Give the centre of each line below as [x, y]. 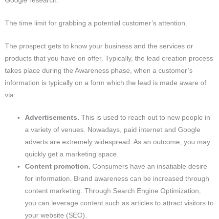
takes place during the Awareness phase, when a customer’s [99, 70]
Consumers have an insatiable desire [150, 167]
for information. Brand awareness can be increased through [117, 179]
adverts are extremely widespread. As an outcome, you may [118, 142]
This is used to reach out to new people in [145, 118]
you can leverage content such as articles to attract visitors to [120, 203]
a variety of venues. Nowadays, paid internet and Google [113, 130]
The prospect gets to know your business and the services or [99, 46]
